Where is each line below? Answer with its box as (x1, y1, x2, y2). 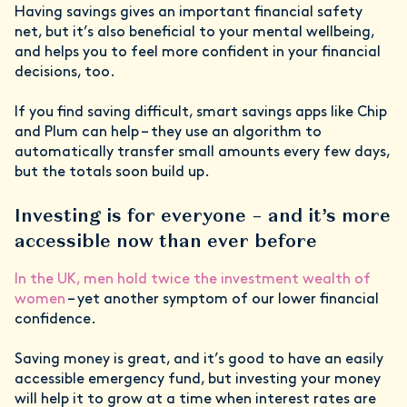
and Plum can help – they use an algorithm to (15, 125, 322, 141)
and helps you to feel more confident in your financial (15, 45, 381, 61)
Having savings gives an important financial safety (15, 5, 362, 21)
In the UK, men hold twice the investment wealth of (15, 273, 371, 288)
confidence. (15, 313, 100, 328)
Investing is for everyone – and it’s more (15, 203, 391, 228)
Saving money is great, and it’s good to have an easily (15, 352, 383, 368)
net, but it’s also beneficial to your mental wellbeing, (15, 25, 374, 41)
